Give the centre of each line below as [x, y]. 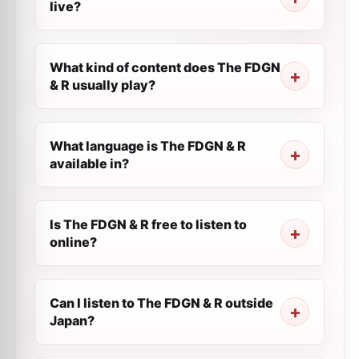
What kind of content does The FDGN [165, 67]
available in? [89, 163]
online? [73, 242]
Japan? [72, 321]
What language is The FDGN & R [148, 146]
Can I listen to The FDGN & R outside [161, 303]
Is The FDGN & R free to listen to [148, 224]
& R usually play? [103, 85]
